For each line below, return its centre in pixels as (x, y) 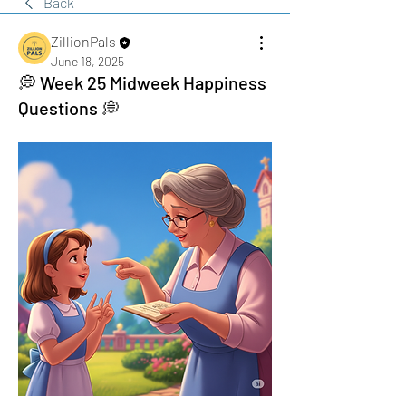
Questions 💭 (69, 107)
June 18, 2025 (87, 61)
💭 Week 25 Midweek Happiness (142, 82)
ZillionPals (83, 41)
